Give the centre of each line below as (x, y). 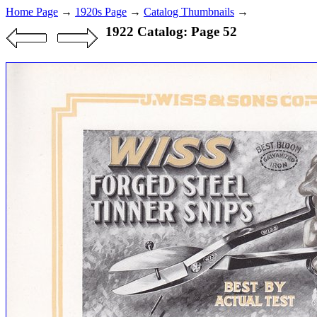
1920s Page (101, 12)
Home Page (32, 12)
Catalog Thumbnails (189, 12)
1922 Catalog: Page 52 (171, 31)
